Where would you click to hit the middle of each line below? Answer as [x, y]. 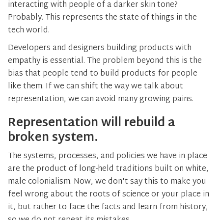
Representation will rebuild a [91, 123]
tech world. [30, 31]
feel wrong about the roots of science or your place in [109, 195]
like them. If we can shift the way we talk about [96, 87]
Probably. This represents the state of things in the [102, 18]
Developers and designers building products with [100, 48]
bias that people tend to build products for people [103, 74]
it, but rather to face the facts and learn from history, [108, 207]
